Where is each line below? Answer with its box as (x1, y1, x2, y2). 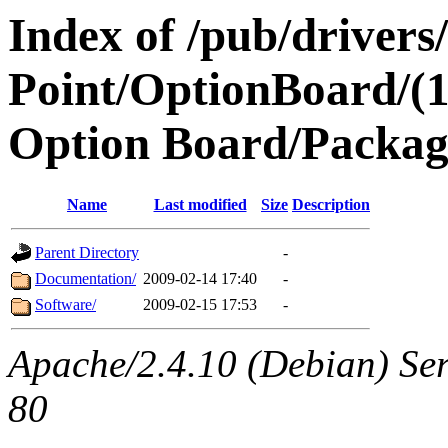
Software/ (35, 296, 96, 314)
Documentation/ (35, 270, 136, 288)
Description (292, 196, 370, 214)
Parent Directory (35, 244, 139, 262)
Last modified (153, 196, 247, 214)
